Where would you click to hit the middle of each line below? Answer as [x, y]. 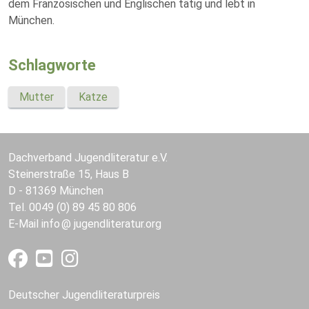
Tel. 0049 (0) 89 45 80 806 [72, 207]
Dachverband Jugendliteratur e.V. [88, 158]
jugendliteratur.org [118, 224]
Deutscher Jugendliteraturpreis [84, 295]
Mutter [37, 97]
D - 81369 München [56, 191]
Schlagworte [52, 65]
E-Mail [25, 224]
